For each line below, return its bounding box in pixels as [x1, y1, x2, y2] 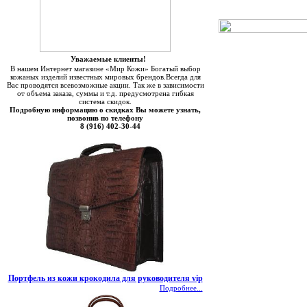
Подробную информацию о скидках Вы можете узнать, [10, 106, 201, 114]
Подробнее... [159, 284, 203, 292]
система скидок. [79, 97, 132, 106]
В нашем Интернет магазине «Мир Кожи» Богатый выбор [10, 64, 201, 73]
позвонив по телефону [67, 114, 143, 122]
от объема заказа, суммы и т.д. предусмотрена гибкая [16, 89, 194, 97]
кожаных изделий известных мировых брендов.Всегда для [10, 73, 201, 81]
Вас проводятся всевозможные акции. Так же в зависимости [6, 81, 204, 89]
